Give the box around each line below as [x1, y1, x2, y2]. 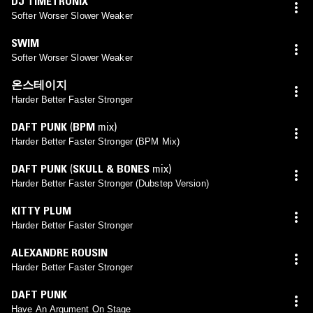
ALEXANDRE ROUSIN [11, 245, 108, 259]
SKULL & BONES [73, 161, 150, 175]
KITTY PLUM [11, 203, 71, 217]
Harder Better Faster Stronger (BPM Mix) [11, 136, 180, 147]
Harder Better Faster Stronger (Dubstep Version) [11, 177, 209, 189]
